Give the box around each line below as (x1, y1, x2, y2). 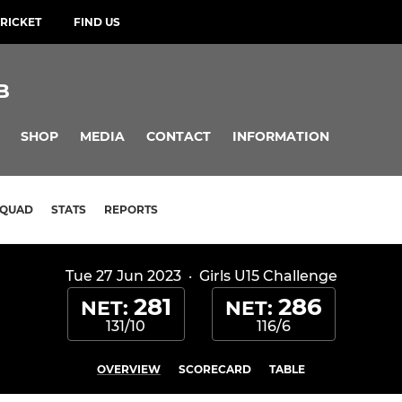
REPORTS (104, 203, 158, 217)
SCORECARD (179, 363, 251, 377)
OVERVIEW (97, 363, 161, 377)
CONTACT (146, 127, 211, 144)
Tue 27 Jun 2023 (65, 267, 181, 285)
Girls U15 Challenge (198, 267, 337, 285)
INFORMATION (232, 127, 329, 144)
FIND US (74, 15, 120, 29)
